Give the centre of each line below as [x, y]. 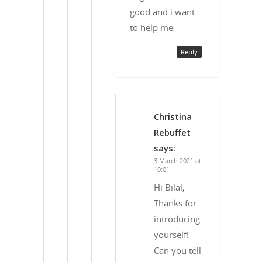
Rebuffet [172, 132]
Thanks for [175, 203]
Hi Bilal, [169, 187]
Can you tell [177, 250]
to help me [151, 27]
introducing [177, 218]
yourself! [171, 234]
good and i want [162, 11]
